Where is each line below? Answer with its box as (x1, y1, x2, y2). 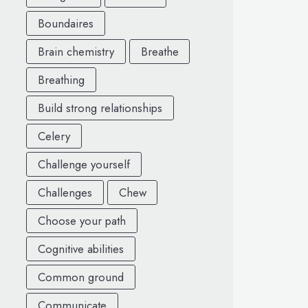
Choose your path (37, 212, 126, 229)
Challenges (37, 184, 92, 201)
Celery (37, 127, 70, 144)
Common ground (37, 268, 124, 285)
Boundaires (37, 14, 93, 32)
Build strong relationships (37, 99, 162, 116)
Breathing (37, 71, 85, 88)
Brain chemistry (37, 43, 114, 60)
